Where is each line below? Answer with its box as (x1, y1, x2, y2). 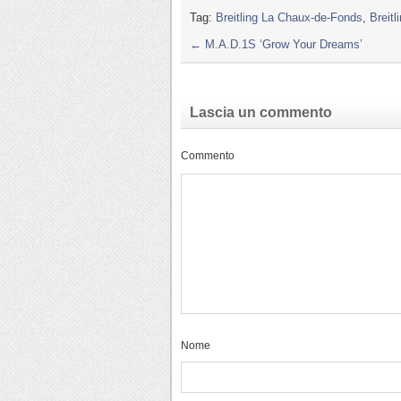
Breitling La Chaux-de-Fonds (216, 11, 363, 25)
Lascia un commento (190, 105, 332, 121)
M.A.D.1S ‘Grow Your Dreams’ (201, 38, 363, 52)
